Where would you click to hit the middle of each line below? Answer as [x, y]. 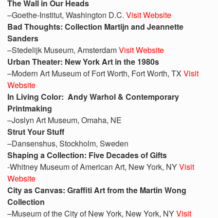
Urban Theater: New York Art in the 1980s [83, 62]
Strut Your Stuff [36, 132]
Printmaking [30, 108]
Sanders [23, 38]
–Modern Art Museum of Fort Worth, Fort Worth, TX [95, 73]
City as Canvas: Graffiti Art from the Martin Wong [97, 190]
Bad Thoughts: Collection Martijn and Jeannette [95, 27]
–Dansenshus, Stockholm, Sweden [68, 143]
